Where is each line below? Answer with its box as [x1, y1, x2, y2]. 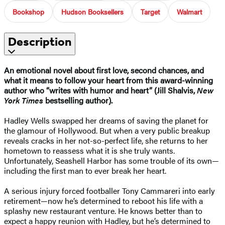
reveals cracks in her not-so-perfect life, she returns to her [4, 134, 208, 146]
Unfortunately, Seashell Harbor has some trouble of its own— [4, 154, 219, 166]
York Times [4, 94, 43, 106]
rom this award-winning [129, 74, 213, 86]
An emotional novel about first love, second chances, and [4, 64, 204, 76]
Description [8, 34, 71, 49]
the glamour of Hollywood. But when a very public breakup [4, 124, 210, 136]
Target [141, 6, 160, 17]
